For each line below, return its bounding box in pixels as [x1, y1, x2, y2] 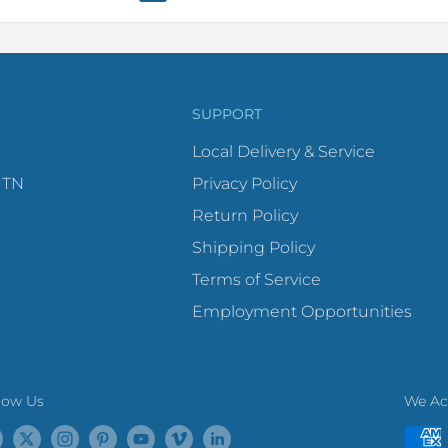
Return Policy [192, 205, 298, 225]
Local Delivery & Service [192, 141, 375, 161]
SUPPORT [192, 105, 262, 123]
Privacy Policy [192, 173, 297, 193]
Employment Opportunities [192, 301, 412, 321]
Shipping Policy [192, 237, 315, 257]
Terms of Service [192, 269, 321, 289]
